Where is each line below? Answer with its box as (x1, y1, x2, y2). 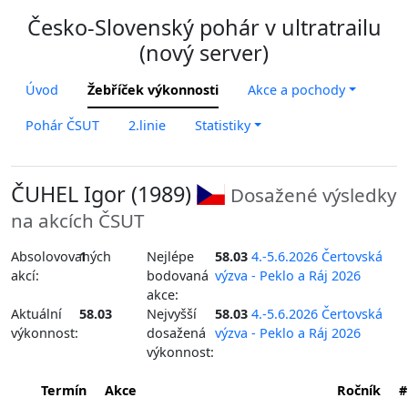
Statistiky (195, 117, 250, 134)
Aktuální (11, 305, 62, 322)
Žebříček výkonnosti (87, 81, 219, 98)
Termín (41, 381, 87, 399)
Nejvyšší (147, 305, 198, 322)
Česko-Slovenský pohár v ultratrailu (26, 13, 382, 42)
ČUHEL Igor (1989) (11, 179, 197, 209)
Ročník (337, 381, 381, 399)
